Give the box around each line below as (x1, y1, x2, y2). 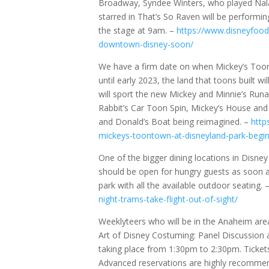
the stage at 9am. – (98, 25, 177, 36)
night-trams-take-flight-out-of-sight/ (98, 193, 238, 205)
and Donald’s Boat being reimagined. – (98, 116, 252, 127)
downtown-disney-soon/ (98, 38, 194, 50)
